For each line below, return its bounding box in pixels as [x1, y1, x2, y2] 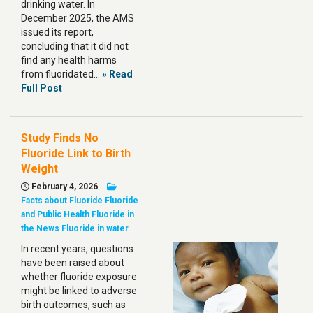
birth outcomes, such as [21, 299, 126, 310]
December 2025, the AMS [21, 13, 134, 24]
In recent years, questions [21, 243, 133, 254]
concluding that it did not [21, 41, 129, 52]
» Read [102, 68, 133, 80]
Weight [21, 162, 58, 175]
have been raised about [21, 257, 124, 268]
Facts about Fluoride [21, 196, 103, 205]
